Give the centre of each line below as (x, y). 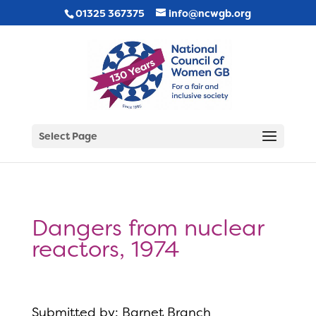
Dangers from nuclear (147, 228)
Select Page (68, 136)
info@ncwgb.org (210, 13)
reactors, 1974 (105, 249)
